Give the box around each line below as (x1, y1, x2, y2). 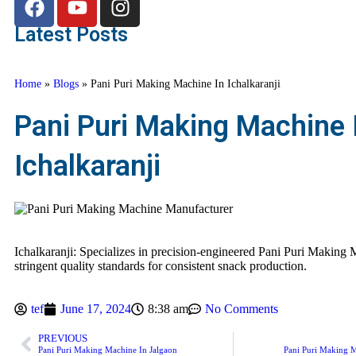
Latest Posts (14, 23, 128, 46)
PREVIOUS (38, 333, 87, 345)
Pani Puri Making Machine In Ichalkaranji (91, 77, 281, 90)
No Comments (205, 301, 278, 315)
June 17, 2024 (60, 301, 131, 315)
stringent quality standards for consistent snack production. (14, 258, 307, 273)
